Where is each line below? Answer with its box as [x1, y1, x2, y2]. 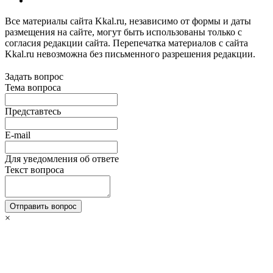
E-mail [5, 130, 30, 141]
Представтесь [5, 106, 61, 117]
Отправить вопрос [10, 202, 77, 211]
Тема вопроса [5, 82, 61, 93]
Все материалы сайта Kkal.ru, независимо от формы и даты [5, 16, 251, 27]
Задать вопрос [5, 71, 63, 82]
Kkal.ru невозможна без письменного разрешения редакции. [5, 49, 255, 60]
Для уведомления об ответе [5, 154, 119, 165]
